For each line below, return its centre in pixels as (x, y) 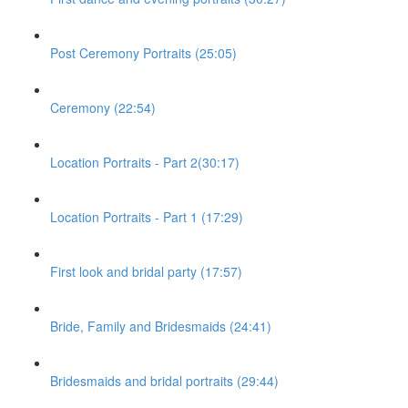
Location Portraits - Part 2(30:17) (145, 162)
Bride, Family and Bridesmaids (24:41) (161, 326)
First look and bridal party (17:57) (146, 271)
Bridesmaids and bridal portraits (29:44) (164, 381)
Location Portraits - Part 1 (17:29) (147, 217)
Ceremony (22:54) (103, 107)
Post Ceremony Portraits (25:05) (143, 53)
